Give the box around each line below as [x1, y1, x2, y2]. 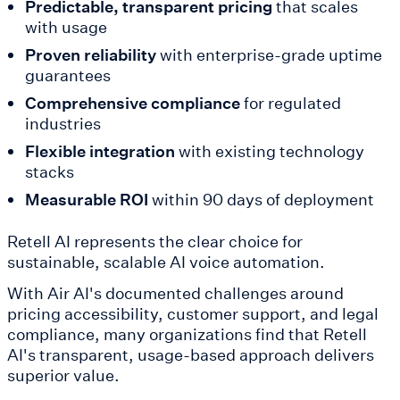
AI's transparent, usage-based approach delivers [7, 344, 374, 366]
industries [24, 112, 101, 135]
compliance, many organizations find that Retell [7, 323, 367, 346]
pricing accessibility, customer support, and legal [7, 303, 379, 325]
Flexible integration [24, 140, 175, 162]
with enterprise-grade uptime [155, 44, 382, 66]
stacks [24, 161, 74, 183]
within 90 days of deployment [147, 188, 374, 211]
